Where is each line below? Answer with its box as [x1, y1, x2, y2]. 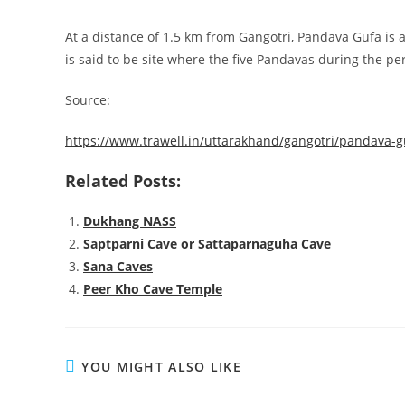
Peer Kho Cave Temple [83, 280, 222, 297]
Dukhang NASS [83, 212, 176, 230]
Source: [65, 91, 110, 108]
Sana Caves [83, 258, 153, 275]
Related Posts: [65, 170, 181, 192]
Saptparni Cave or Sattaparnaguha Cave [83, 235, 331, 252]
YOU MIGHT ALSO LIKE [81, 358, 242, 375]
